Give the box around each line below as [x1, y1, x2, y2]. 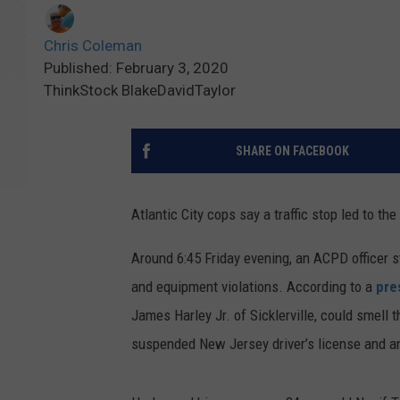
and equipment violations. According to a [131, 278, 376, 296]
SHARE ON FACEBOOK [235, 144, 349, 159]
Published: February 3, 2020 [44, 59, 229, 78]
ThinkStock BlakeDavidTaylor [44, 81, 236, 100]
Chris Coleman [44, 37, 142, 55]
